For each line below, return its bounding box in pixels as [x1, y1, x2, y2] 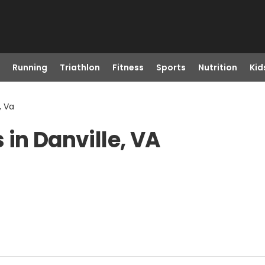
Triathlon [59, 62, 100, 73]
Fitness [112, 62, 144, 73]
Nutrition [198, 62, 237, 73]
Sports [156, 62, 186, 73]
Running [12, 62, 47, 73]
